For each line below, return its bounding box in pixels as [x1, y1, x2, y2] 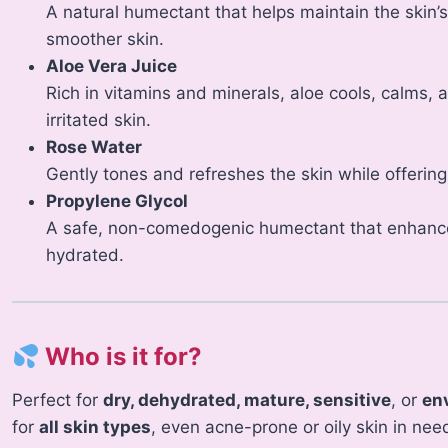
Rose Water [46, 137, 143, 158]
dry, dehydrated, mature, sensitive [103, 390, 392, 411]
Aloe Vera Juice [46, 56, 178, 77]
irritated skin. [46, 110, 152, 131]
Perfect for [12, 390, 104, 411]
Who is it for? [45, 342, 203, 372]
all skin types [39, 417, 152, 438]
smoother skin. [46, 29, 165, 50]
